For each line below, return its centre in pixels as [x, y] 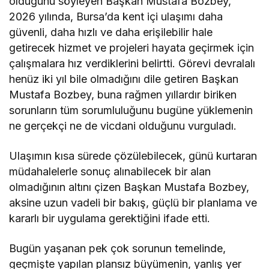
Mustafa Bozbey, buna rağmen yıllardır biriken [123, 95]
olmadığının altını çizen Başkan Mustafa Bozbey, [129, 187]
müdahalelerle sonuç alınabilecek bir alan [110, 172]
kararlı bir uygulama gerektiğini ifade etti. [110, 219]
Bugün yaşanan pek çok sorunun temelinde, [118, 249]
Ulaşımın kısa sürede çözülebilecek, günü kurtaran [133, 156]
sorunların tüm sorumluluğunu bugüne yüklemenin [131, 110]
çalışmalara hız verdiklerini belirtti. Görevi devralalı [132, 64]
